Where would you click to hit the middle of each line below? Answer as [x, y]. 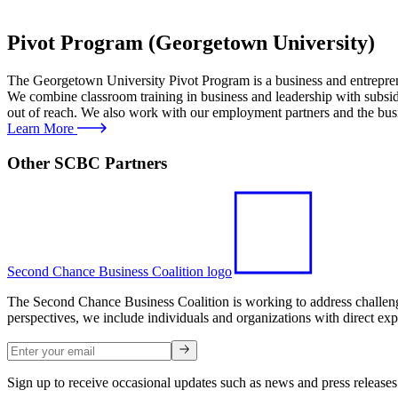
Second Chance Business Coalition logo [119, 272]
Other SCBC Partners [87, 163]
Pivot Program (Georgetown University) [191, 42]
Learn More [42, 128]
